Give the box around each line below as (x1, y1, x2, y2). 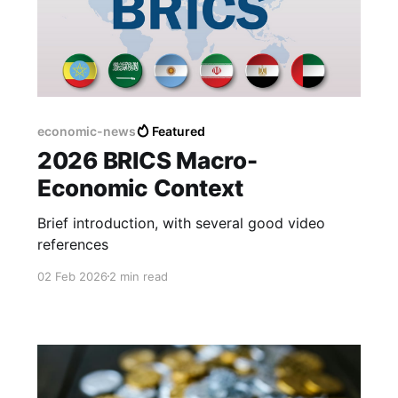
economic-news (36, 123, 136, 139)
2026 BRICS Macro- (36, 146, 258, 174)
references (36, 235, 108, 253)
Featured (152, 123, 205, 139)
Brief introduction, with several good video (36, 213, 325, 232)
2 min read (108, 268, 168, 283)
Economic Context (36, 173, 243, 202)
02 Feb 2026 (36, 268, 107, 283)
